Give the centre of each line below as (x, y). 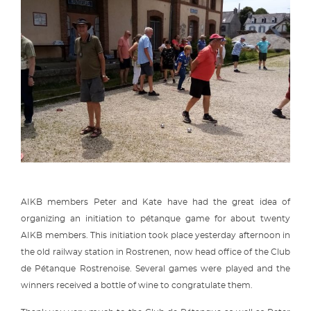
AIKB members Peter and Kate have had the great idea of (155, 202)
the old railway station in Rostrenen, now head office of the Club (155, 252)
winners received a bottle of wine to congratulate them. (138, 285)
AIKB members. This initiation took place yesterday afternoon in (155, 235)
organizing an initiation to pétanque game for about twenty (155, 218)
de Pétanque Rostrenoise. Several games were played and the (155, 268)
